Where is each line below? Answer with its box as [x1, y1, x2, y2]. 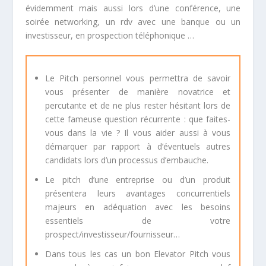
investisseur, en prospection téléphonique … [25, 29, 194, 41]
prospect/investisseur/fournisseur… [45, 228, 180, 240]
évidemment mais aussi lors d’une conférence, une [25, 2, 241, 14]
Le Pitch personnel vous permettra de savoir [45, 72, 231, 84]
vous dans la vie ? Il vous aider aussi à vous [45, 127, 231, 139]
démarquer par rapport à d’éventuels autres [45, 141, 231, 153]
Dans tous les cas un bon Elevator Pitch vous [45, 248, 231, 259]
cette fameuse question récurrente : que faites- [45, 113, 231, 125]
